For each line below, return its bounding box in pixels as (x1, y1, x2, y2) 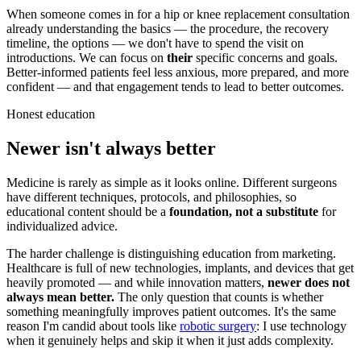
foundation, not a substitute (169, 205, 318, 219)
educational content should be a (6, 205, 169, 219)
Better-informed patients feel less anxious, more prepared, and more (6, 65, 349, 80)
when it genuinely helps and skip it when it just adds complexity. (6, 334, 334, 348)
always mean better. (6, 290, 114, 305)
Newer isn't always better (6, 138, 216, 160)
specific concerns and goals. (193, 51, 338, 65)
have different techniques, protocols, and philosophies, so (6, 190, 297, 205)
